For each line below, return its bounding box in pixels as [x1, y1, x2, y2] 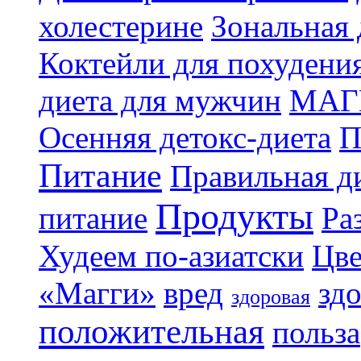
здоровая [231, 284, 310, 309]
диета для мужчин [39, 82, 281, 118]
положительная [39, 312, 264, 351]
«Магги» [39, 275, 156, 311]
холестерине [39, 8, 203, 44]
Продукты [156, 195, 313, 237]
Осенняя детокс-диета [39, 119, 331, 156]
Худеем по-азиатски [39, 238, 304, 274]
